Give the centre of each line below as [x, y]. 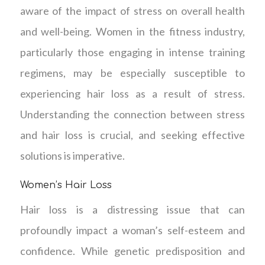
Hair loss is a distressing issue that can [132, 209]
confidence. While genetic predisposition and [132, 251]
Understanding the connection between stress [132, 114]
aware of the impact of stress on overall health [132, 10]
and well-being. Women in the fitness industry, [132, 31]
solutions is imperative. [72, 155]
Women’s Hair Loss [66, 185]
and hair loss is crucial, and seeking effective [132, 135]
